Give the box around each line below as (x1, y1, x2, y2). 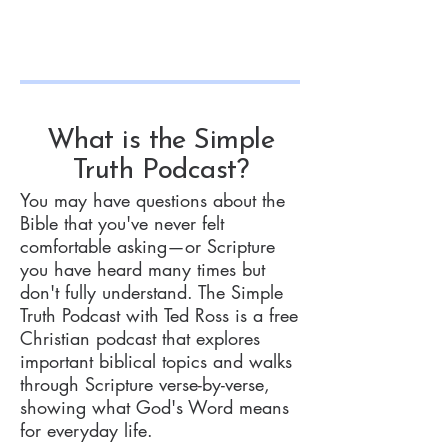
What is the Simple (47, 127, 274, 155)
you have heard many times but (20, 257, 265, 281)
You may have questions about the (20, 188, 285, 212)
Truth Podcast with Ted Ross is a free (20, 303, 298, 327)
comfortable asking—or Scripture (20, 234, 275, 258)
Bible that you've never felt (20, 211, 224, 235)
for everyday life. (20, 418, 153, 442)
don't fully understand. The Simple (20, 280, 283, 304)
